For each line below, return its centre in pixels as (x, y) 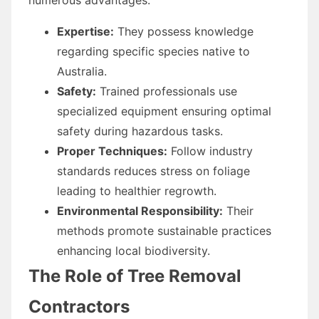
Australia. (82, 71)
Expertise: (85, 31)
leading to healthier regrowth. (137, 190)
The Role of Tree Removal (135, 276)
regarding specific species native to (153, 51)
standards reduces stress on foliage (153, 171)
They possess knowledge (184, 31)
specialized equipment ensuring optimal (164, 111)
